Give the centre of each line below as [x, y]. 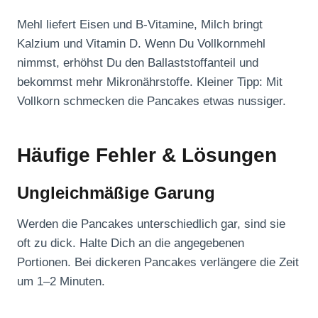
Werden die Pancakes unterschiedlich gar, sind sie [151, 224]
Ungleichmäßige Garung [116, 193]
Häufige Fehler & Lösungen [147, 155]
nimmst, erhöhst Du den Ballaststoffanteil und [138, 63]
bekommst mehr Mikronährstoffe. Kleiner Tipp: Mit [150, 82]
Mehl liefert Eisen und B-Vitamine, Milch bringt [140, 25]
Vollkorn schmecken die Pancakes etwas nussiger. [152, 102]
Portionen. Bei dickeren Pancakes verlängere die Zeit [158, 263]
